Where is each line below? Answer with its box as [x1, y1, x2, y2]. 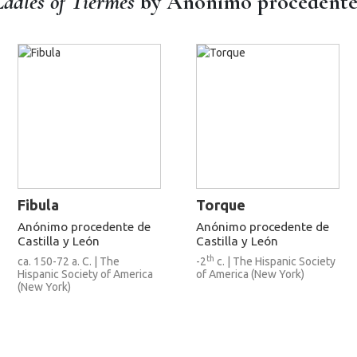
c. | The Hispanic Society [214, 254, 335, 268]
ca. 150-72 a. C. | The [18, 254, 120, 268]
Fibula [18, 196, 59, 213]
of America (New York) [196, 267, 304, 280]
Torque [196, 196, 245, 213]
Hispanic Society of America [18, 267, 153, 280]
